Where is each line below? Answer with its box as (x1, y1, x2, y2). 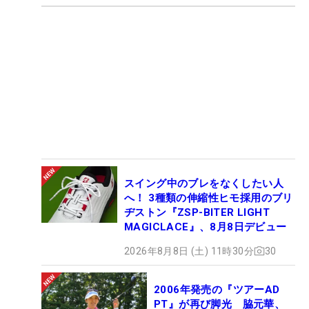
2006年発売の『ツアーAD (154, 283, 280, 296)
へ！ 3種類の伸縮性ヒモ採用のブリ (124, 191, 293, 204)
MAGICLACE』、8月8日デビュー (124, 220, 287, 233)
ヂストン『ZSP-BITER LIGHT (124, 206, 270, 219)
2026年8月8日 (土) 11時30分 (124, 245, 254, 257)
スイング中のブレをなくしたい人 (124, 177, 283, 190)
